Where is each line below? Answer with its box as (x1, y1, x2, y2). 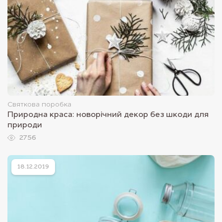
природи (7, 121, 42, 129)
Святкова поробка (7, 101, 71, 108)
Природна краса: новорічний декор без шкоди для (7, 111, 209, 119)
